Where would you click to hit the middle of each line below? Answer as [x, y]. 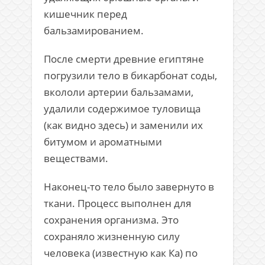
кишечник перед [85, 14]
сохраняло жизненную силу [112, 236]
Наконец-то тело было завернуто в [129, 187]
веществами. [76, 158]
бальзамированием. [94, 30]
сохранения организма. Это [111, 220]
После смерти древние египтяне [124, 59]
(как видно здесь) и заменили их [123, 125]
